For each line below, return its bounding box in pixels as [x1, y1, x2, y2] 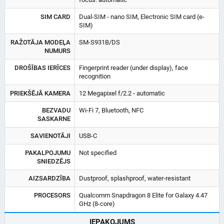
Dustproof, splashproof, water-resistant [79, 174, 190, 182]
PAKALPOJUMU [25, 148, 70, 156]
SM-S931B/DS [79, 38, 120, 46]
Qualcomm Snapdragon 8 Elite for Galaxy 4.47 [79, 191, 207, 199]
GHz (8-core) [79, 199, 115, 207]
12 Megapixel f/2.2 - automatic [79, 89, 165, 97]
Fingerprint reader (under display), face [79, 63, 188, 71]
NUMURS [44, 46, 70, 54]
